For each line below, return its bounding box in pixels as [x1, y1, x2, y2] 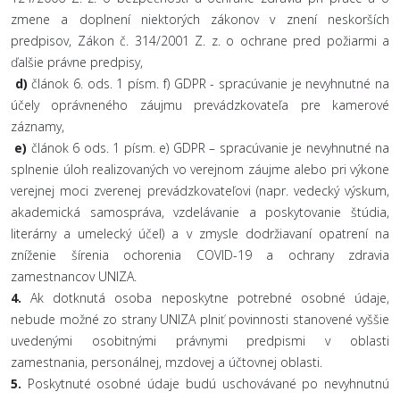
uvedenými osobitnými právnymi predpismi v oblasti [11, 332, 389, 349]
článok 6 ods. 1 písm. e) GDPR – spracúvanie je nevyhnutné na [27, 139, 390, 156]
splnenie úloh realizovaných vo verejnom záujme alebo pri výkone [11, 161, 389, 178]
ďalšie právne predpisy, [11, 54, 143, 71]
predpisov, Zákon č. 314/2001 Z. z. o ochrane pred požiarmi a [11, 32, 389, 49]
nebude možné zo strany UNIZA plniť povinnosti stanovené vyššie [11, 311, 389, 328]
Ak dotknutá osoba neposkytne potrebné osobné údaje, [21, 289, 389, 306]
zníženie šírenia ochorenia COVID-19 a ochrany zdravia [11, 246, 389, 263]
